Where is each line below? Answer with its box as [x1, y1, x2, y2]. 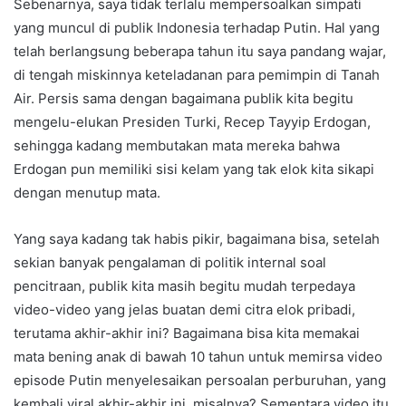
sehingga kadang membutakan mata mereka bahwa [14, 137, 340, 155]
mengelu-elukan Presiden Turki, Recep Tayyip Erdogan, [14, 113, 371, 131]
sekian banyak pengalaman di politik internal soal [14, 254, 326, 272]
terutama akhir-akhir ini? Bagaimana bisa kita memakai [14, 324, 360, 343]
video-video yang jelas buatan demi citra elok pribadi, [14, 301, 355, 319]
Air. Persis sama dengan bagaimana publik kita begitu [14, 90, 353, 108]
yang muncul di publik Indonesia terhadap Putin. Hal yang [14, 19, 380, 37]
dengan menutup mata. [14, 184, 160, 202]
